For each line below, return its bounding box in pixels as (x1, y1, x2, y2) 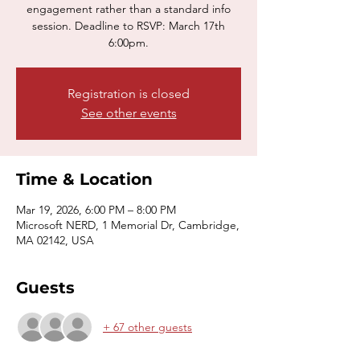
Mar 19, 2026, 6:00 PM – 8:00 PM (16, 202, 176, 217)
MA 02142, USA (16, 233, 94, 247)
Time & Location (16, 170, 153, 189)
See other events (80, 105, 177, 121)
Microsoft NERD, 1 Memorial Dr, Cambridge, (16, 218, 239, 232)
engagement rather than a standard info (27, 2, 231, 16)
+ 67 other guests (103, 319, 192, 334)
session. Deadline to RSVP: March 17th (32, 18, 225, 33)
